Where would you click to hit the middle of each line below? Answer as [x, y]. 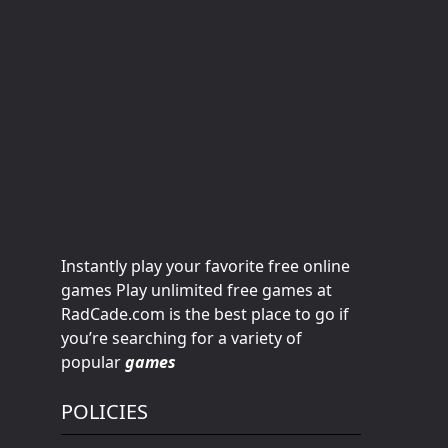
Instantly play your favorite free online [205, 266]
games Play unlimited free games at [196, 290]
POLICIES [104, 411]
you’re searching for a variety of [181, 338]
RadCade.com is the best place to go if [205, 314]
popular [91, 362]
